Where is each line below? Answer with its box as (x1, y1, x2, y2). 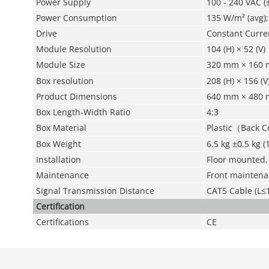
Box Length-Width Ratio (35, 106, 130, 118)
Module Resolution (35, 43, 112, 55)
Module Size (35, 59, 85, 70)
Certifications (35, 216, 89, 228)
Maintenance (35, 169, 89, 181)
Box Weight (35, 138, 81, 150)
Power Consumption (35, 12, 117, 23)
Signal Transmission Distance (35, 185, 154, 196)
